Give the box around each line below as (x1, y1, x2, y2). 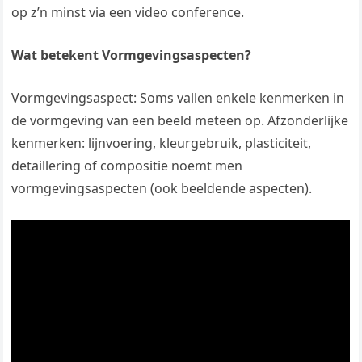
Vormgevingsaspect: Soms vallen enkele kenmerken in (11, 89, 345, 107)
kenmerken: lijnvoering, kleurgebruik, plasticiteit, (11, 134, 312, 152)
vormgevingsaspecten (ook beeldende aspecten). (11, 179, 313, 197)
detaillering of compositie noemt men (11, 157, 243, 175)
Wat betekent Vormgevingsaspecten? (11, 46, 252, 64)
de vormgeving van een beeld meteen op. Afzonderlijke (11, 112, 349, 129)
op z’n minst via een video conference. (11, 3, 245, 21)
